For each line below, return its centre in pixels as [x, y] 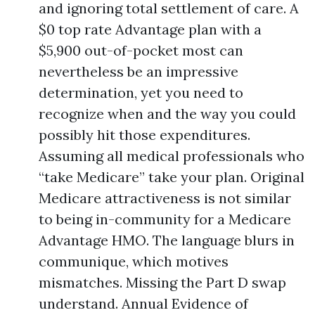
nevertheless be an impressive [139, 71]
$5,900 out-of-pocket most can [141, 50]
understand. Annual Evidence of [143, 303]
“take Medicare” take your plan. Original [172, 177]
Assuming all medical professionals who [172, 156]
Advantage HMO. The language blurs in [167, 240]
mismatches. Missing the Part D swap [162, 282]
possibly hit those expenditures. [144, 135]
